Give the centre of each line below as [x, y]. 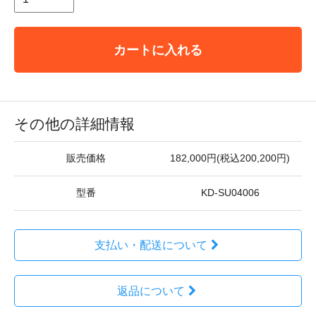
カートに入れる [158, 50]
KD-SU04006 [230, 193]
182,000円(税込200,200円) [230, 158]
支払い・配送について [151, 245]
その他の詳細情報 [74, 124]
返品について [151, 291]
